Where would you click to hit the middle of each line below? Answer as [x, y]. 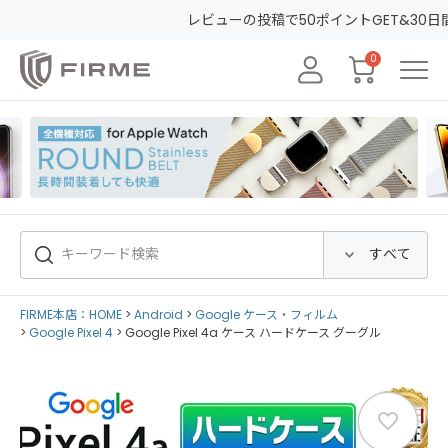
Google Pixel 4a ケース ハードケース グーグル [253, 332]
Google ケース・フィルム [266, 314]
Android [158, 314]
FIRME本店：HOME [71, 314]
